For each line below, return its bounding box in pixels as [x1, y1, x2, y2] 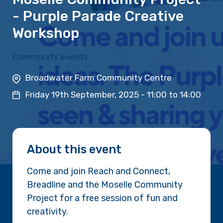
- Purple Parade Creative [12, 7, 184, 24]
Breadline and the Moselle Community [27, 179, 183, 191]
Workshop [12, 24, 80, 41]
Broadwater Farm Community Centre [25, 73, 172, 83]
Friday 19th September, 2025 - [25, 89, 147, 100]
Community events [12, 51, 89, 62]
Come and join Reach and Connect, [27, 166, 171, 177]
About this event [27, 142, 122, 156]
